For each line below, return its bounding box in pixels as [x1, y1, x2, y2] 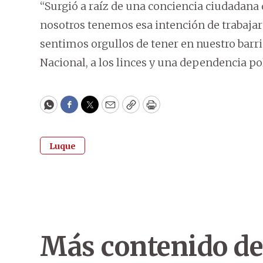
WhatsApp [48, 103, 103, 117]
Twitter [89, 103, 129, 117]
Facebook [68, 103, 118, 117]
